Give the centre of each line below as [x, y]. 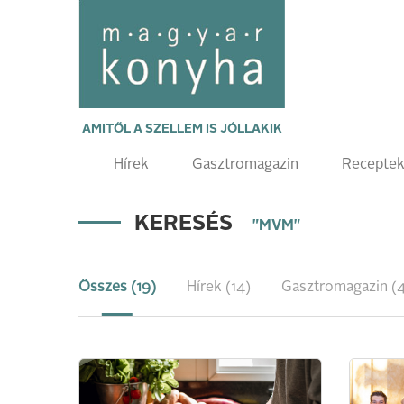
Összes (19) [117, 288]
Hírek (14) [219, 288]
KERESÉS [186, 225]
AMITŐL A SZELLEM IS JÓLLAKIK [182, 129]
